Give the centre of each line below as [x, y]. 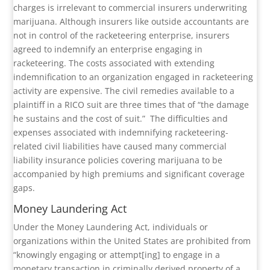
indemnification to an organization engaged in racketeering [133, 77]
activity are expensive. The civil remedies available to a [124, 91]
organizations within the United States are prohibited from [132, 241]
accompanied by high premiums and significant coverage [129, 174]
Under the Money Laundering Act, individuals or [111, 227]
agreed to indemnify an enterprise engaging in [108, 49]
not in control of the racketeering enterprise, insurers [122, 36]
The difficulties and [189, 119]
